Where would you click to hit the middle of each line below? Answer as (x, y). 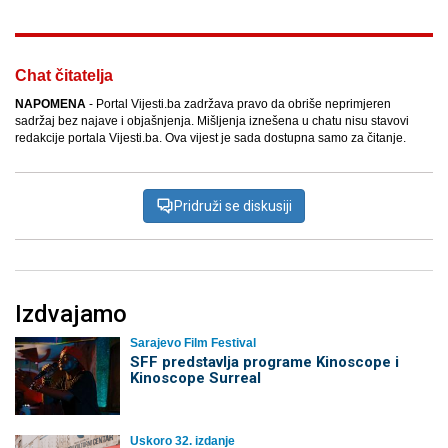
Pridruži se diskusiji (233, 206)
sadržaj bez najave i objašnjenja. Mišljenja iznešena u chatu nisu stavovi (212, 121)
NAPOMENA (50, 104)
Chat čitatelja (64, 76)
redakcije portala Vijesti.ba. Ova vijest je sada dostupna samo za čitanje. (210, 138)
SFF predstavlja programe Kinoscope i (264, 362)
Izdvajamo (71, 314)
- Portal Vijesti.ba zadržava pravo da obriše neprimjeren (238, 104)
